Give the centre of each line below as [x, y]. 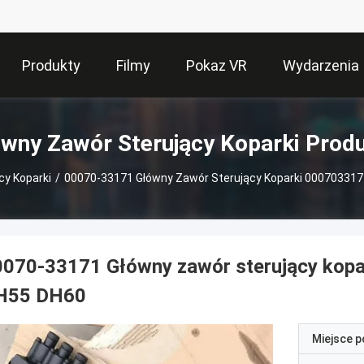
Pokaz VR [217, 66]
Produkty [51, 66]
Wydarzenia [321, 66]
